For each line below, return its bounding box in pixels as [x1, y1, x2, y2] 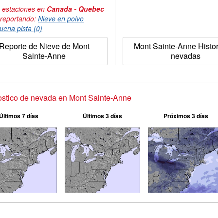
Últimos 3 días [82, 111, 122, 120]
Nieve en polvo [38, 14, 84, 23]
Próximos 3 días [163, 111, 208, 120]
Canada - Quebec [47, 4, 104, 14]
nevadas [170, 50, 200, 61]
